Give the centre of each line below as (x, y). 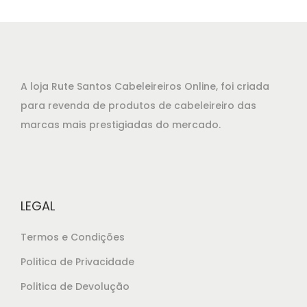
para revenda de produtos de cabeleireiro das (138, 105)
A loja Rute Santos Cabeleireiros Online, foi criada (145, 86)
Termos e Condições (73, 237)
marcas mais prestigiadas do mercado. (121, 124)
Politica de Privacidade (77, 261)
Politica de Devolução (75, 286)
